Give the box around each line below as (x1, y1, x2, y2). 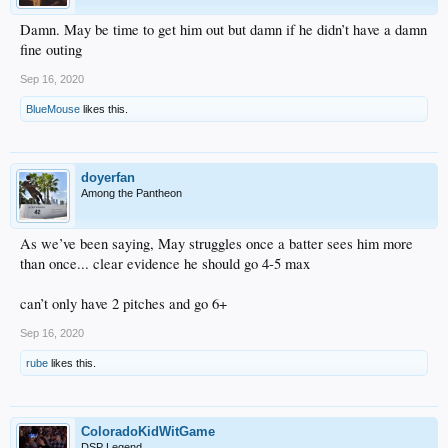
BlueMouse (26, 103, 80, 116)
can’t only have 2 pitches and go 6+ (20, 294, 227, 314)
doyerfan (81, 170, 135, 186)
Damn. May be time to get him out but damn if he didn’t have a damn (20, 20, 427, 40)
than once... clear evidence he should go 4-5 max (20, 254, 310, 274)
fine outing (20, 40, 82, 60)
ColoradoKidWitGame (81, 424, 215, 440)
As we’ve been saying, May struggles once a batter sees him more (20, 234, 413, 254)
